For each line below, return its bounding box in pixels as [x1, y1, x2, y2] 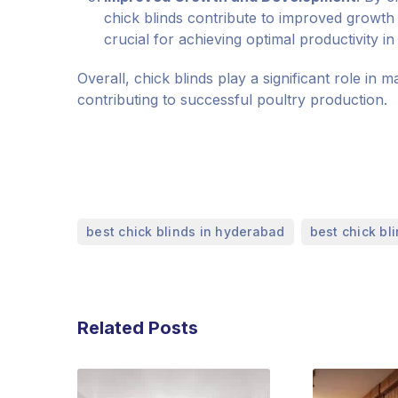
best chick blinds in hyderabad [86, 224, 285, 239]
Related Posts [77, 317, 198, 338]
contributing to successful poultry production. [77, 91, 387, 108]
